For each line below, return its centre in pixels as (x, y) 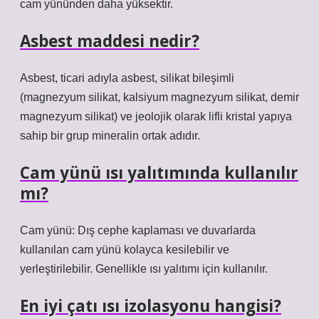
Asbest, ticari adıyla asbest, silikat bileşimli (127, 78)
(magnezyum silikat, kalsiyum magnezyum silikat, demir (159, 97)
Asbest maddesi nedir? (110, 41)
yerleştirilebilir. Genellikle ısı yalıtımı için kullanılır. (144, 269)
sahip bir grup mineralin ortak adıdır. (110, 136)
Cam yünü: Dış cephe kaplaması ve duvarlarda (138, 230)
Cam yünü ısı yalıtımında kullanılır (159, 173)
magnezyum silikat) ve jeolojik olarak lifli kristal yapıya (156, 116)
